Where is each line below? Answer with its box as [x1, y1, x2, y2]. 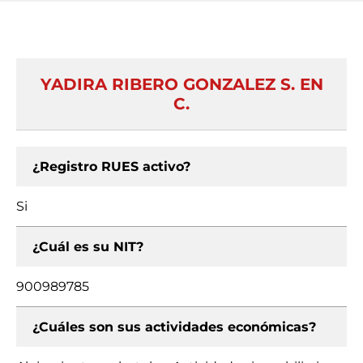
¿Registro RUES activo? [32, 159, 190, 174]
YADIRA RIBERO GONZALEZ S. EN [40, 75, 323, 94]
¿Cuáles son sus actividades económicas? [32, 319, 316, 335]
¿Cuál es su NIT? [32, 239, 143, 254]
